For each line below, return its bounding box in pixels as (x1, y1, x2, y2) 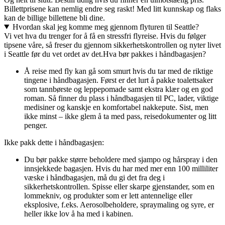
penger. (24, 121, 47, 130)
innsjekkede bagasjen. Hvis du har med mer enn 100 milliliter (24, 164, 218, 173)
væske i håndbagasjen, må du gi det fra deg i (24, 173, 165, 182)
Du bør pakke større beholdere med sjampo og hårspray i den (24, 155, 217, 164)
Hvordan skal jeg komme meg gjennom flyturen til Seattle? (12, 22, 199, 31)
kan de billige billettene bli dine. (4, 13, 105, 22)
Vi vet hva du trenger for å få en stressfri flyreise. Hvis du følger (4, 31, 206, 40)
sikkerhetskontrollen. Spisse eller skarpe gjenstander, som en (24, 182, 214, 191)
